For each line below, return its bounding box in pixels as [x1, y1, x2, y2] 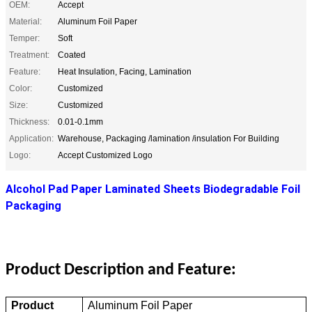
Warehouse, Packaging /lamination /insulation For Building [58, 133, 279, 143]
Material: [9, 16, 42, 26]
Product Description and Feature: [6, 261, 236, 279]
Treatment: [9, 49, 49, 60]
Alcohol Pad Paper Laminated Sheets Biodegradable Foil [6, 182, 300, 196]
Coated [58, 49, 86, 60]
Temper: [9, 33, 40, 43]
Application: [9, 133, 54, 143]
